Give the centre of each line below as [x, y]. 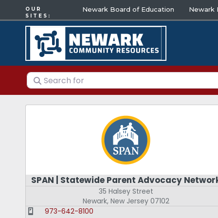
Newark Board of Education [128, 9]
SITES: [38, 16]
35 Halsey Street [126, 191]
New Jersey [129, 201]
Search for [48, 77]
